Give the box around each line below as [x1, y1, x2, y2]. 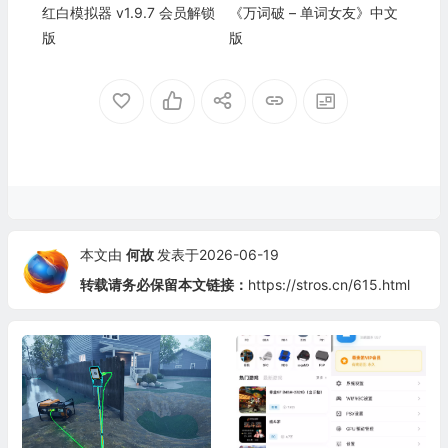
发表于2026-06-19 [156, 245, 279, 263]
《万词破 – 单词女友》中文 [228, 3, 398, 21]
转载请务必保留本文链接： [79, 275, 248, 293]
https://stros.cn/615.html [247, 275, 410, 293]
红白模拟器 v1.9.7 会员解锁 [41, 3, 215, 21]
